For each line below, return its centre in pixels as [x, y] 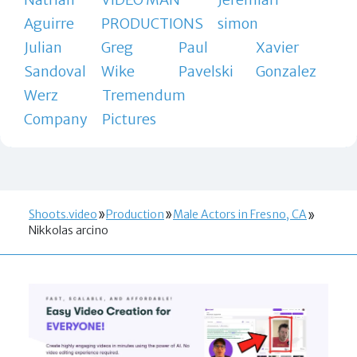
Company [55, 119]
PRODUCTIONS [152, 23]
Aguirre [49, 23]
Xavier [278, 47]
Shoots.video [63, 214]
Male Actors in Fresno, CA [240, 214]
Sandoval [55, 71]
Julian [43, 47]
